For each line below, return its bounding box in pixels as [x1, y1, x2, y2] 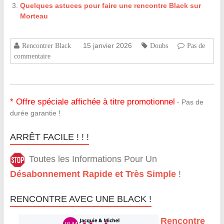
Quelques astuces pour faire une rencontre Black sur [19, 1, 201, 10]
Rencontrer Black [21, 42, 71, 49]
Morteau [19, 12, 48, 20]
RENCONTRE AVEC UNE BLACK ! [9, 194, 151, 204]
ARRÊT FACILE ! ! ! [9, 132, 89, 142]
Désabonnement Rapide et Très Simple [9, 169, 176, 179]
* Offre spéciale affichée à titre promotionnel [9, 97, 175, 107]
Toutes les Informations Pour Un [28, 154, 157, 164]
